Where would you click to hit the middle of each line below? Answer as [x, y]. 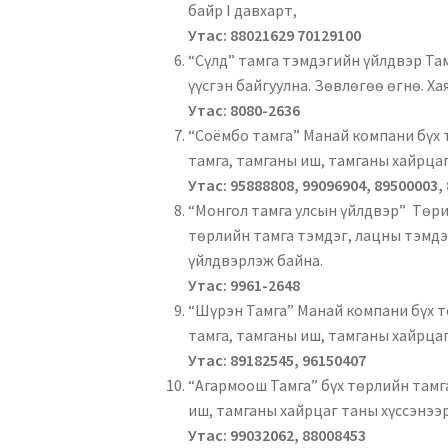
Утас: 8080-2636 [244, 110]
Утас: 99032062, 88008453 [277, 435]
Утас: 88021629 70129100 [275, 35]
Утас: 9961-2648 [244, 285]
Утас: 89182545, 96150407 [277, 360]
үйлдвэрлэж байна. [256, 260]
